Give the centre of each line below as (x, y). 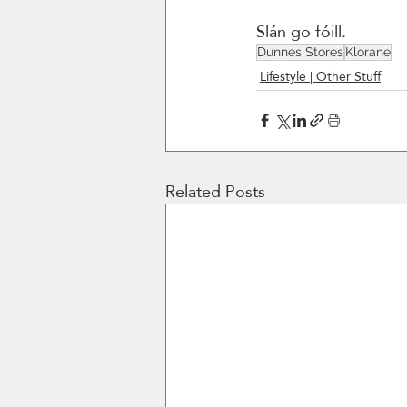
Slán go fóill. (303, 31)
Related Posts (215, 191)
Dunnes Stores (300, 51)
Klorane (368, 51)
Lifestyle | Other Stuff (320, 76)
